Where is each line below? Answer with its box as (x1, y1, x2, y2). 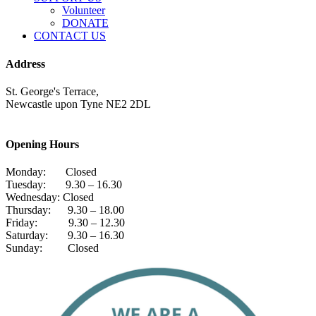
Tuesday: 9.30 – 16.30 (6, 178, 122, 191)
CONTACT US (34, 30, 106, 42)
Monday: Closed (6, 166, 97, 178)
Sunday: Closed (6, 242, 99, 255)
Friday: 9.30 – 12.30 (6, 217, 125, 229)
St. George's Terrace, (6, 85, 99, 97)
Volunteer (62, 4, 105, 17)
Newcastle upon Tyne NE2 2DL (6, 97, 151, 110)
